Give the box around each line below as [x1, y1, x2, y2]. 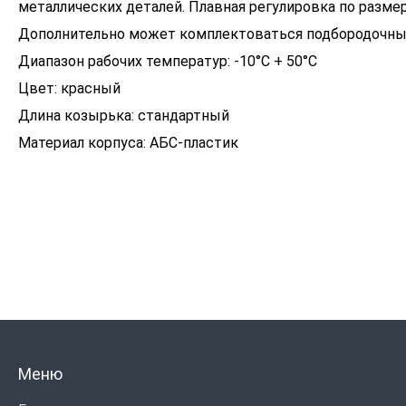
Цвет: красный [18, 80, 121, 97]
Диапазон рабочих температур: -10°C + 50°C [18, 53, 317, 70]
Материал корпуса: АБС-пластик [18, 134, 238, 151]
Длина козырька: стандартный [18, 107, 229, 124]
